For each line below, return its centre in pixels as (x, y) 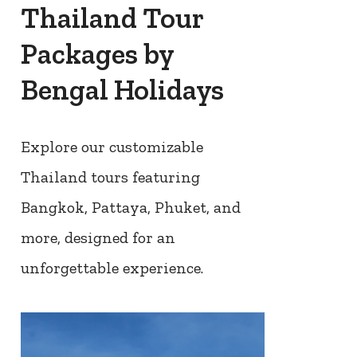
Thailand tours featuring (110, 177)
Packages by (97, 54)
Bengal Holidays (122, 90)
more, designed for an (98, 238)
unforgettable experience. (112, 268)
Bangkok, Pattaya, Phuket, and (130, 208)
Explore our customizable (112, 147)
